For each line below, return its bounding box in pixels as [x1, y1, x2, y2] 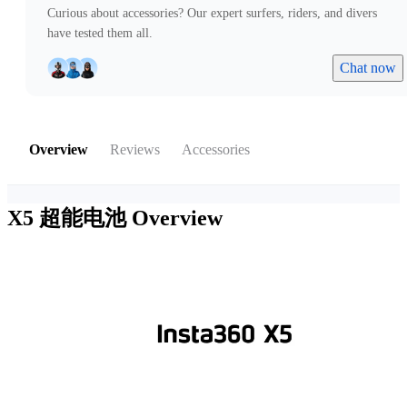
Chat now [340, 60, 396, 76]
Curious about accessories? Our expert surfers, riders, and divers [47, 6, 377, 21]
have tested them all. [47, 26, 153, 41]
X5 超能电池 [7, 206, 132, 231]
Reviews [110, 142, 160, 158]
